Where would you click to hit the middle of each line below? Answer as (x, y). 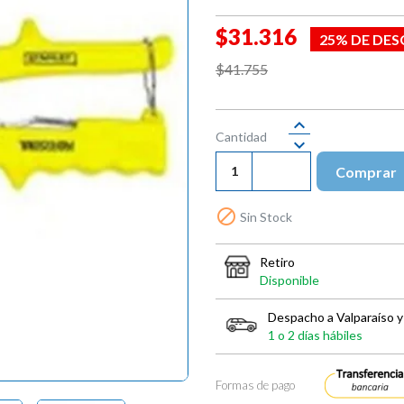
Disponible (289, 280)
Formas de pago (255, 385)
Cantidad (241, 136)
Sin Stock (265, 216)
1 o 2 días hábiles (315, 335)
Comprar (366, 171)
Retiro (277, 262)
